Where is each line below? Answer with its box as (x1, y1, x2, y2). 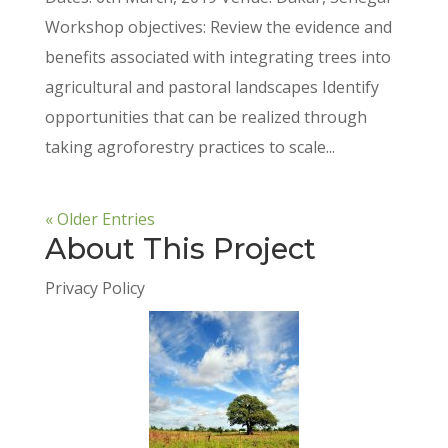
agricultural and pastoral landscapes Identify (44, 76, 379, 99)
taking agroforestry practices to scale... (44, 136, 335, 159)
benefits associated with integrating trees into (44, 46, 391, 69)
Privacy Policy (44, 277, 145, 300)
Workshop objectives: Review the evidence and (44, 16, 392, 39)
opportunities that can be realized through (44, 106, 367, 129)
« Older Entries (44, 208, 155, 231)
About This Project (44, 231, 316, 267)
